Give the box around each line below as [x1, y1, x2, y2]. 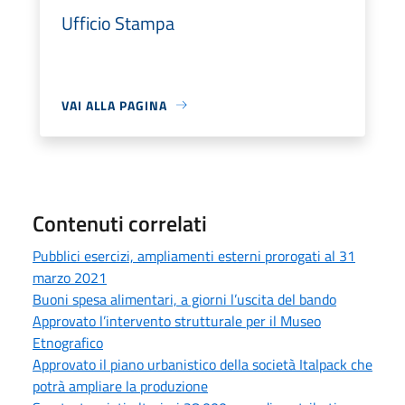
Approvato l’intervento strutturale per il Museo [33, 309, 321, 332]
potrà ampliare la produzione [33, 374, 208, 397]
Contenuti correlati [33, 206, 207, 240]
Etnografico [33, 331, 103, 353]
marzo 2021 [33, 266, 107, 288]
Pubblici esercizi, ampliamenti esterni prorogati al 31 [33, 244, 355, 267]
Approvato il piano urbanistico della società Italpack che [33, 353, 372, 375]
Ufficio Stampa [61, 8, 174, 37]
